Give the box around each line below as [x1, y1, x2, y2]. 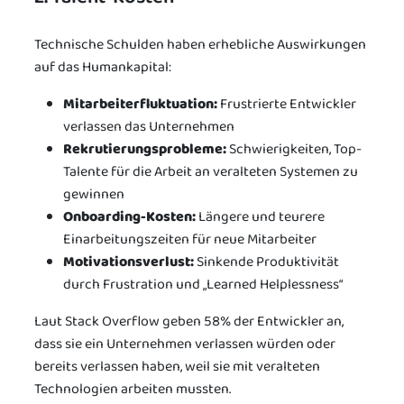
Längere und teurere [196, 205, 325, 228]
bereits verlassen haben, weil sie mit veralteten [34, 354, 320, 378]
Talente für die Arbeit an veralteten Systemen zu [63, 160, 358, 183]
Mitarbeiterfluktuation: [63, 92, 217, 115]
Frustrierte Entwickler [217, 92, 356, 115]
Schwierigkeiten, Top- [226, 137, 362, 161]
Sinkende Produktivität [194, 250, 339, 273]
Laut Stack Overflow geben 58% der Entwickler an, [34, 309, 344, 333]
